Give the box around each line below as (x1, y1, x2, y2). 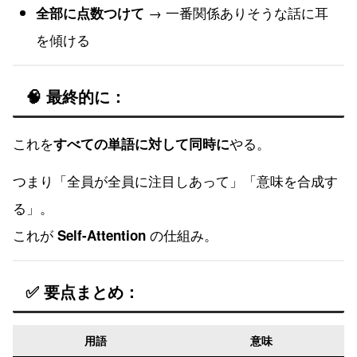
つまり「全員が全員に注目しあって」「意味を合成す (13, 171, 338, 191)
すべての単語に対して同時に (53, 133, 229, 153)
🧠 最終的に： (25, 84, 126, 108)
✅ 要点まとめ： (25, 280, 139, 304)
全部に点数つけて (36, 3, 145, 23)
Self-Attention (57, 226, 146, 245)
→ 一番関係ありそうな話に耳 (144, 2, 329, 23)
